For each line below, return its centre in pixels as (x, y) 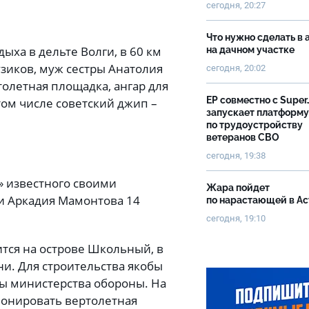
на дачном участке (251, 50)
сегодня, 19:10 (236, 218)
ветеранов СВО (243, 137)
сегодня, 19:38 (236, 156)
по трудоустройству (255, 125)
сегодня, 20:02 (236, 68)
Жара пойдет (238, 188)
